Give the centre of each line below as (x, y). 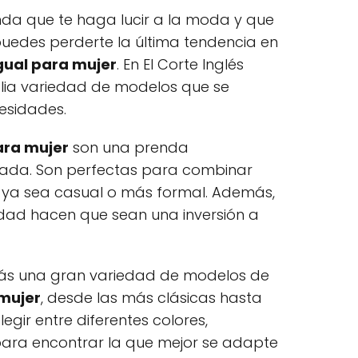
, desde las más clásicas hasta (151, 298)
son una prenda (129, 147)
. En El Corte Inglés (180, 64)
